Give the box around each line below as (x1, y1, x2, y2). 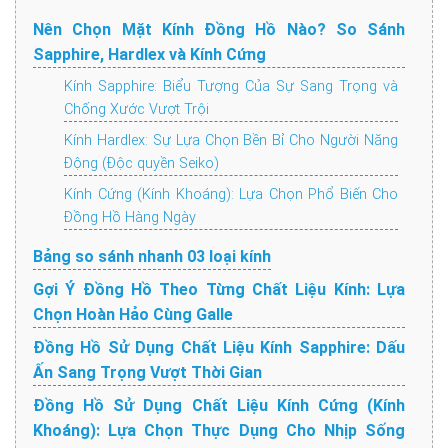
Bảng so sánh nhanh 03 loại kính (33, 247, 271, 267)
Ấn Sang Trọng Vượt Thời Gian (33, 363, 262, 383)
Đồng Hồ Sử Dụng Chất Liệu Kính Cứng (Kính (33, 396, 405, 416)
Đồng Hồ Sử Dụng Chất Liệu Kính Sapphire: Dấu (33, 338, 405, 358)
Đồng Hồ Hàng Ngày (64, 209, 196, 227)
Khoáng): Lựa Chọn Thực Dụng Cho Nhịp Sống (33, 421, 405, 441)
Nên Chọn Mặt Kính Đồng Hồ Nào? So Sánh (33, 20, 405, 40)
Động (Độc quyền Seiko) (64, 155, 219, 173)
